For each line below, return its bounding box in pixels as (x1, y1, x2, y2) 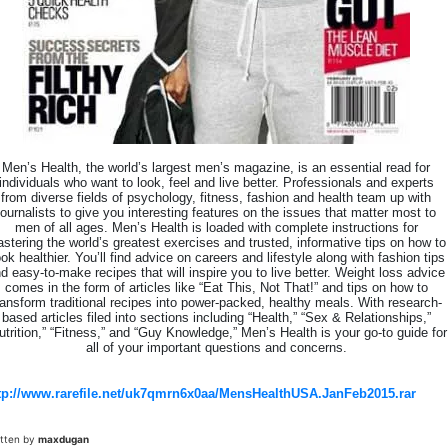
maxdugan (38, 433, 89, 445)
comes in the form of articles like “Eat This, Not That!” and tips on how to (4, 280, 428, 295)
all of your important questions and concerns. (85, 340, 347, 355)
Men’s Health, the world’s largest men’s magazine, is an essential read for (2, 160, 430, 175)
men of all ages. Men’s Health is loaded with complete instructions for (14, 220, 418, 235)
